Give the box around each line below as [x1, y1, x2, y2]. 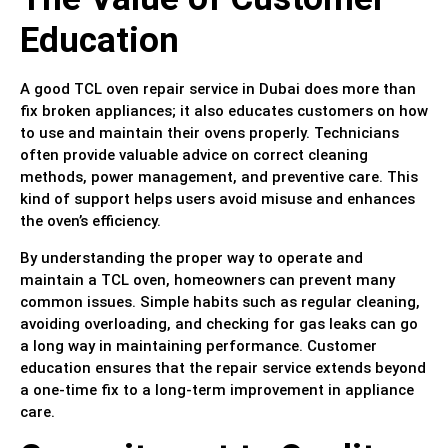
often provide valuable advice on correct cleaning [20, 146, 368, 165]
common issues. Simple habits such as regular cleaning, [20, 292, 420, 311]
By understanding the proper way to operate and [20, 248, 363, 267]
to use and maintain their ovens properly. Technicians [20, 124, 399, 143]
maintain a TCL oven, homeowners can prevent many [20, 270, 395, 289]
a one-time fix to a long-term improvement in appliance [20, 380, 414, 399]
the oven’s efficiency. [20, 212, 161, 231]
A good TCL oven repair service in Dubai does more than [20, 80, 416, 99]
